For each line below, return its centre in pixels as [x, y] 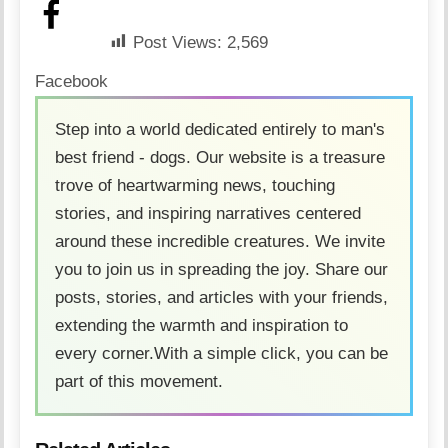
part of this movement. [139, 381]
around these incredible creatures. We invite [220, 241]
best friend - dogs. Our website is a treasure [220, 157]
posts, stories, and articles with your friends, [222, 297]
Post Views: [178, 42]
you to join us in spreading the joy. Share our [222, 269]
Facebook [72, 81]
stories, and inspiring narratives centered [208, 213]
